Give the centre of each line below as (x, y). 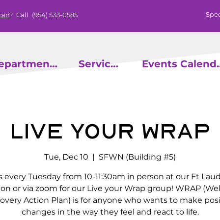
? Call (20, 15)
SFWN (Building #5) (137, 157)
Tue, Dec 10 (66, 157)
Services (114, 64)
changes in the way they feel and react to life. (110, 212)
